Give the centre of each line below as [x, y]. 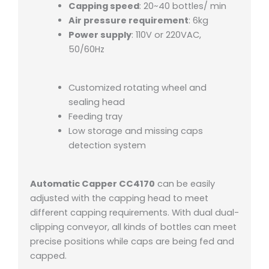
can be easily [185, 184]
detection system [107, 146]
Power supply [100, 35]
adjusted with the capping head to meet [119, 198]
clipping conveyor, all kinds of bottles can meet [133, 227]
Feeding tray [95, 117]
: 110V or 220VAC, [166, 35]
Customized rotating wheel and [137, 88]
